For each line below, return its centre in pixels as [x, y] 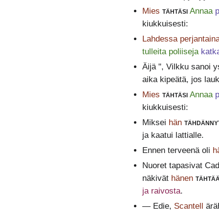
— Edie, [158, 206]
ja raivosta [161, 191]
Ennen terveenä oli [177, 151]
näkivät [156, 178]
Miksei [155, 123]
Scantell [188, 206]
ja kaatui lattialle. [173, 135]
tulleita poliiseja [170, 52]
